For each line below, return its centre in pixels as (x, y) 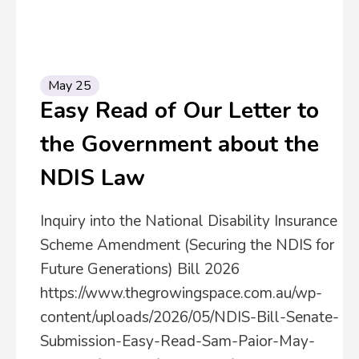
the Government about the (179, 144)
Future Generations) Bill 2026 (140, 269)
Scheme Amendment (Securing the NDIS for (187, 245)
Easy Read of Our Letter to (179, 111)
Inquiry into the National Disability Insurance (189, 221)
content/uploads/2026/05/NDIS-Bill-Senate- (190, 317)
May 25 (70, 86)
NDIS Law (93, 178)
